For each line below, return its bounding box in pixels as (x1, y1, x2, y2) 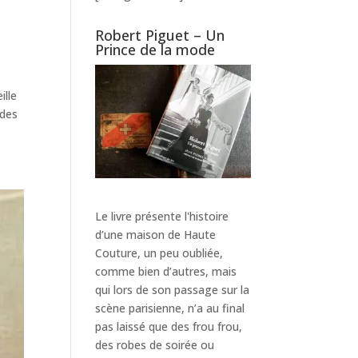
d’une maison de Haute (95, 226, 217, 242)
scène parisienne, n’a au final (95, 300, 245, 316)
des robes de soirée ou (95, 336, 215, 352)
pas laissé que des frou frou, (95, 318, 243, 334)
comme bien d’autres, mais (95, 263, 237, 279)
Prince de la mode (95, 40, 216, 59)
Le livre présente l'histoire (95, 208, 229, 224)
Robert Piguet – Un (95, 26, 225, 45)
